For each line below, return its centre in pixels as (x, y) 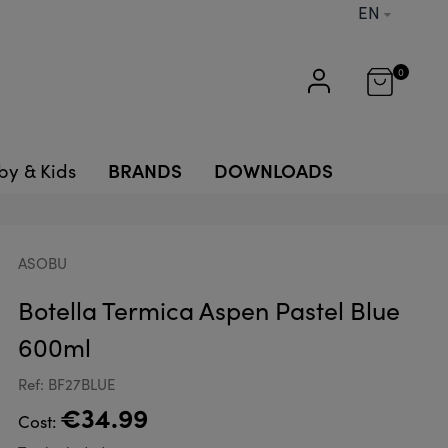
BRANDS (145, 169)
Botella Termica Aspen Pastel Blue (208, 310)
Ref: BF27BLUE (66, 384)
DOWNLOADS (273, 169)
